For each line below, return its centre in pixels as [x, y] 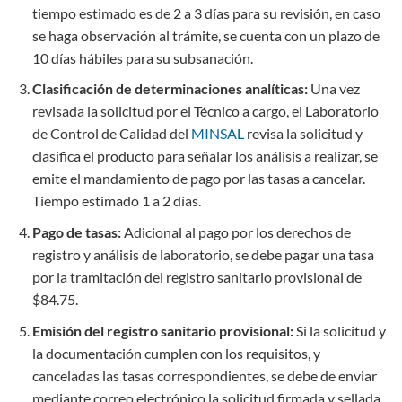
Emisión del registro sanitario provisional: [162, 330]
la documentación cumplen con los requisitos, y [176, 353]
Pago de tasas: [76, 232]
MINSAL [217, 134]
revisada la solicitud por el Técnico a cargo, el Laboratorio [205, 111]
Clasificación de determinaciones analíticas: [170, 89]
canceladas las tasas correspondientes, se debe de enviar [204, 375]
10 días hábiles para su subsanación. [142, 57]
